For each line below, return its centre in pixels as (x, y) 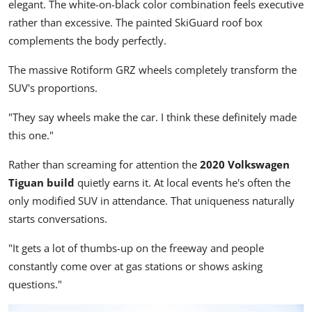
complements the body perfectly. (87, 41)
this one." (31, 135)
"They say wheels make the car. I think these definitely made (153, 117)
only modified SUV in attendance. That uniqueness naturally (151, 201)
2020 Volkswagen (245, 165)
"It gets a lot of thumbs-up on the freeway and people (136, 248)
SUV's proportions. (53, 88)
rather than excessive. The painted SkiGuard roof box (135, 23)
